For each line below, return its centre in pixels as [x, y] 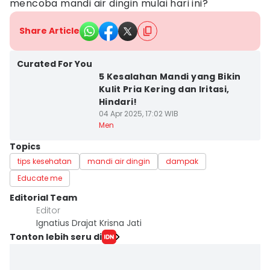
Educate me [40, 178]
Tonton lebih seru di [56, 237]
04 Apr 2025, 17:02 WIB [138, 114]
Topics [25, 146]
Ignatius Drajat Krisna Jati [89, 223]
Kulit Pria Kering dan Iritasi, [164, 89]
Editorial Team [43, 198]
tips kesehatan [45, 161]
